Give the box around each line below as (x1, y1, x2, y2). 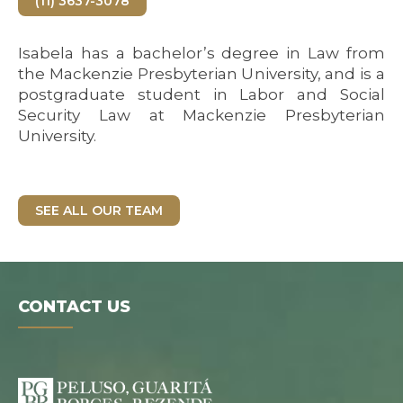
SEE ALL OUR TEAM (35, 202, 163, 219)
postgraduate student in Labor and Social (18, 85, 385, 103)
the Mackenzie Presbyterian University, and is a (18, 65, 385, 83)
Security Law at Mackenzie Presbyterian (18, 106, 385, 124)
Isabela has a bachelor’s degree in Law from (18, 44, 385, 62)
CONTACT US (18, 297, 130, 317)
